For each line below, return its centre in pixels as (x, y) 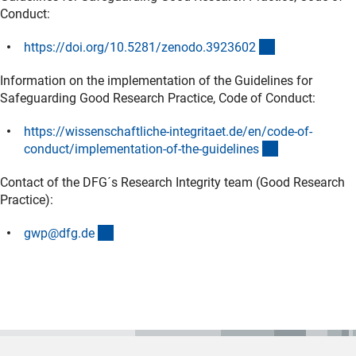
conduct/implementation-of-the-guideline (138, 149)
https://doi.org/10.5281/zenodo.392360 (136, 47)
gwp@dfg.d (56, 233)
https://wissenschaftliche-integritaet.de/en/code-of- (168, 131)
